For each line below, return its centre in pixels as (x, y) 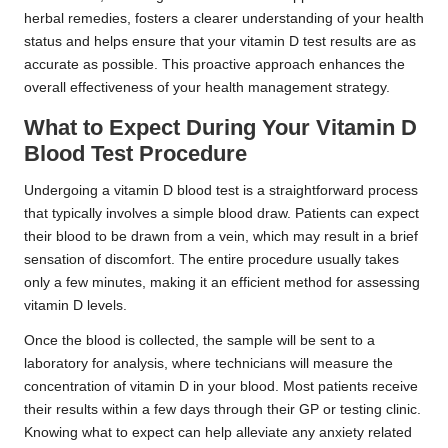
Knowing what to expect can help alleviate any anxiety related (218, 432)
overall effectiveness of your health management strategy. (207, 87)
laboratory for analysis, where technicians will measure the (208, 363)
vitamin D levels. (75, 305)
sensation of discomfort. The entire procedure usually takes (211, 259)
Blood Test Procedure (135, 153)
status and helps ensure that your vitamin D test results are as (220, 41)
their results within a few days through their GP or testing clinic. (222, 409)
